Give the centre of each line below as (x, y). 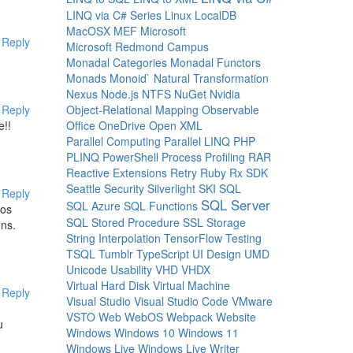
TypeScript (162, 254)
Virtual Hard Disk (108, 285)
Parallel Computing (113, 141)
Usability (131, 269)
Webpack (189, 317)
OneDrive (122, 125)
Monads (86, 78)
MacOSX (88, 31)
